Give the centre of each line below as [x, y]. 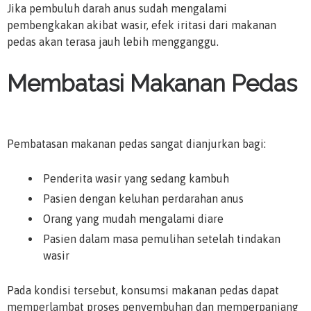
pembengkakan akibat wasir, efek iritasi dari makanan [142, 25]
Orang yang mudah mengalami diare [133, 218]
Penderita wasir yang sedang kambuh [136, 179]
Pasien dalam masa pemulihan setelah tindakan [162, 238]
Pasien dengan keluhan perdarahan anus [143, 199]
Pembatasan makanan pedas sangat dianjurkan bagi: [136, 144]
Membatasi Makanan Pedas [152, 84]
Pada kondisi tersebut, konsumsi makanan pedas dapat [143, 291]
